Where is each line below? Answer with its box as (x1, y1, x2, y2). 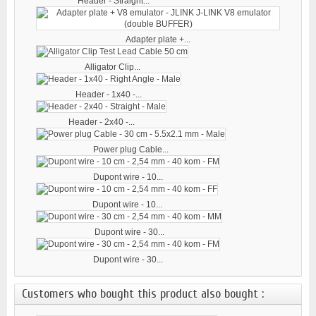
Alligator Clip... (84, 61, 140, 72)
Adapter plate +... (126, 34, 190, 44)
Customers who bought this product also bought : (22, 286, 264, 301)
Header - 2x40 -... (68, 116, 135, 127)
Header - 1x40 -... (75, 89, 142, 99)
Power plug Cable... (93, 144, 169, 154)
